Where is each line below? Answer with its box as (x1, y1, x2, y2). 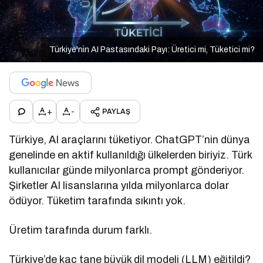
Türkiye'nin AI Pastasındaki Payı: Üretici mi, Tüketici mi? (49, 45, 255, 55)
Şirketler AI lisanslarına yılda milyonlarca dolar (9, 180, 230, 192)
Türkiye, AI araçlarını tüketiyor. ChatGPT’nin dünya (9, 134, 251, 146)
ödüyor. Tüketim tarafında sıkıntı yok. (9, 195, 186, 207)
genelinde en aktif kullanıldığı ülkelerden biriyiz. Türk (9, 149, 252, 161)
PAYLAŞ (102, 107, 130, 116)
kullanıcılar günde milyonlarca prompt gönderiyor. (9, 164, 245, 177)
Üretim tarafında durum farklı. (9, 224, 153, 237)
